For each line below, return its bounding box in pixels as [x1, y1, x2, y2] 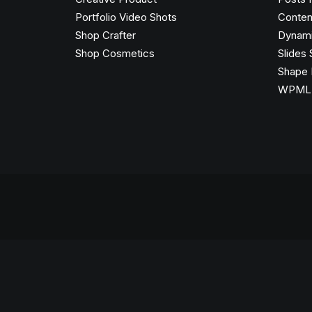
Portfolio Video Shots [75, 10, 177, 24]
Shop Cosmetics [75, 47, 155, 60]
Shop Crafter [75, 29, 136, 42]
